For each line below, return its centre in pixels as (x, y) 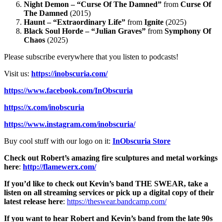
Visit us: (18, 73)
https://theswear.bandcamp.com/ (117, 201)
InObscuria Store (141, 141)
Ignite (154, 22)
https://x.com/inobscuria (44, 107)
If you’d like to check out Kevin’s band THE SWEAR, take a (106, 183)
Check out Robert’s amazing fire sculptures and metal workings (111, 158)
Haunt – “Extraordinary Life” (76, 22)
